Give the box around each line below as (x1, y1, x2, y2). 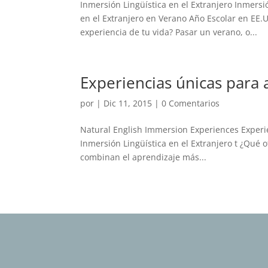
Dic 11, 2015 (103, 97, 153, 109)
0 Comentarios (162, 97, 220, 109)
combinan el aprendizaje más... (80, 151, 207, 163)
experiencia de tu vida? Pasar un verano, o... (80, 26, 258, 38)
